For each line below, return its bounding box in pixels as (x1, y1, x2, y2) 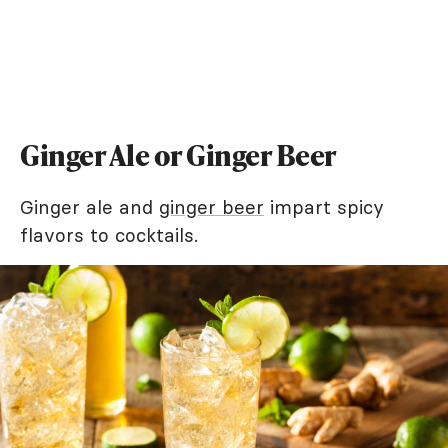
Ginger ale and (20, 194, 159, 219)
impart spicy (264, 194, 384, 219)
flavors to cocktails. (20, 222, 198, 247)
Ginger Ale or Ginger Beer (20, 135, 337, 174)
